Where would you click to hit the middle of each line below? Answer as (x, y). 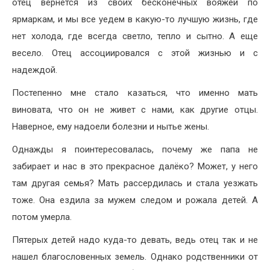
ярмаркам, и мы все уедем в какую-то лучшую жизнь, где (135, 19)
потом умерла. (42, 217)
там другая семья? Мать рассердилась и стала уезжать (135, 183)
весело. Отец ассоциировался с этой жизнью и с (135, 53)
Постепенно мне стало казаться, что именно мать (135, 93)
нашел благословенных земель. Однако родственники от (135, 256)
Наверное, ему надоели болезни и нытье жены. (111, 126)
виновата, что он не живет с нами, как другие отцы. (135, 109)
